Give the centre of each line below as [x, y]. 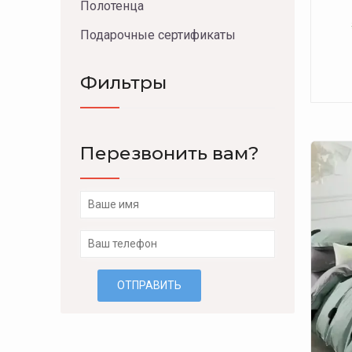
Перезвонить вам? [170, 153]
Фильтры [123, 82]
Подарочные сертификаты [158, 35]
